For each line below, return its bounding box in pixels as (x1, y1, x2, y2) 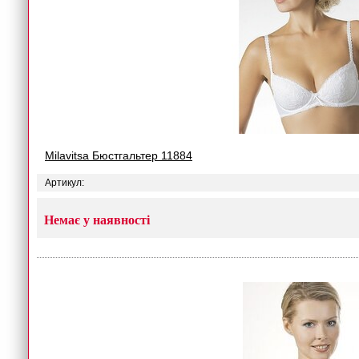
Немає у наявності (44, 213, 150, 227)
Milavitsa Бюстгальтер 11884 (45, 149, 192, 162)
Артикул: (45, 177, 84, 188)
